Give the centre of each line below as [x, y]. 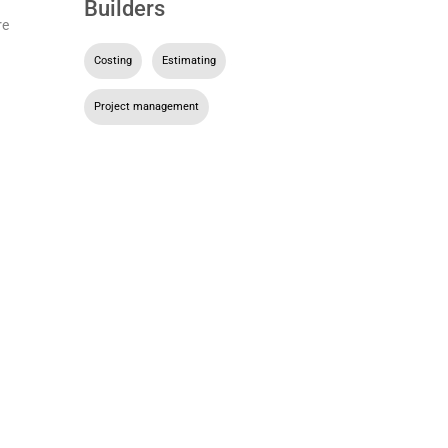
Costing [112, 60]
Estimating [188, 60]
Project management [146, 106]
